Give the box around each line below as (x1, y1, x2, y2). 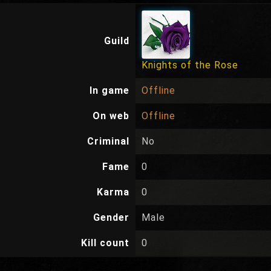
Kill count (81, 237, 129, 249)
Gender (93, 212, 129, 223)
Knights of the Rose (142, 59, 238, 71)
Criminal (87, 135, 129, 147)
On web (93, 110, 129, 122)
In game (90, 85, 129, 96)
